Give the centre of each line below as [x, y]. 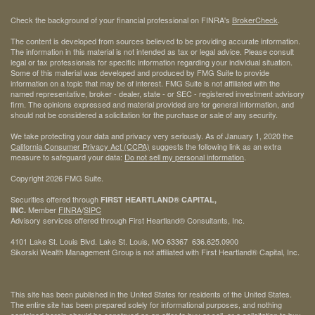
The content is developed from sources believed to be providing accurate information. [155, 41]
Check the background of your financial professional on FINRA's [121, 20]
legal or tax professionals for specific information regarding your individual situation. [152, 62]
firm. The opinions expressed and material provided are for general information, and [152, 104]
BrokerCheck [255, 20]
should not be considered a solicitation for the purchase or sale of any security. [144, 115]
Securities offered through [56, 199]
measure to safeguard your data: [67, 157]
